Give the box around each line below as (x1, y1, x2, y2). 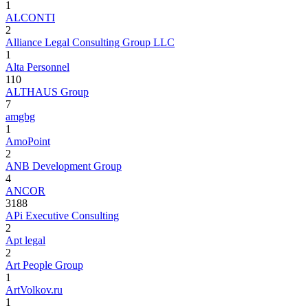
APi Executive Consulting (5, 209, 119, 221)
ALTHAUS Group (5, 85, 89, 98)
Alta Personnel (5, 60, 69, 73)
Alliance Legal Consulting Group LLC (5, 36, 175, 48)
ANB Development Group (5, 159, 122, 172)
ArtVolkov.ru (5, 283, 63, 296)
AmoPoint (5, 135, 50, 147)
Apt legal (5, 234, 45, 246)
